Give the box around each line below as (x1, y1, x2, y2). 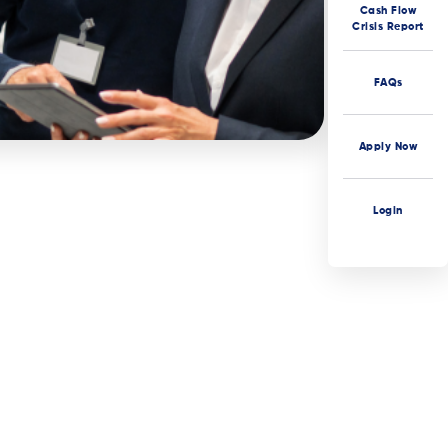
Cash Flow (359, 4, 417, 16)
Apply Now (358, 140, 418, 152)
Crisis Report (352, 20, 424, 32)
